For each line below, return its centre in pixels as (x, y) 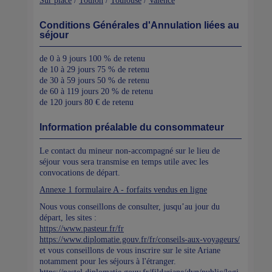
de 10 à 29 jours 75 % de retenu (94, 69)
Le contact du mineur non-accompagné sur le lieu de (130, 151)
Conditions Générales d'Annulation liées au (139, 25)
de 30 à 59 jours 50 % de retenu (94, 80)
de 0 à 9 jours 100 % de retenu (92, 58)
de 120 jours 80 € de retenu (87, 102)
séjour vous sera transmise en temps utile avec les (124, 161)
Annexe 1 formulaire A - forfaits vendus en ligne (123, 189)
